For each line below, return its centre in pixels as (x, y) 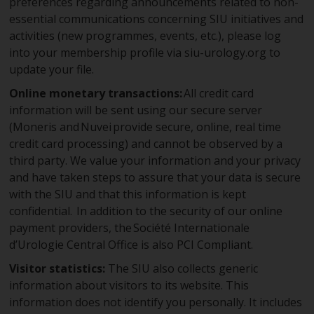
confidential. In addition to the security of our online (146, 211)
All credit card (219, 93)
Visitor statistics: (59, 268)
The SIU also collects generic (183, 268)
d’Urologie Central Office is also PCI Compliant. (131, 245)
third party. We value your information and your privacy (155, 161)
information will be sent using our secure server (136, 110)
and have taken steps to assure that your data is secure (155, 177)
